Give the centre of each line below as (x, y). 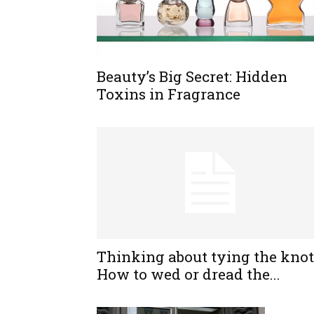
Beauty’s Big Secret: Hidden (192, 76)
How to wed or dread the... (189, 274)
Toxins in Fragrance (169, 94)
